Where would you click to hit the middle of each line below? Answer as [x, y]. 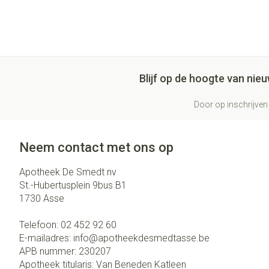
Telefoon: [40, 225]
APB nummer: [49, 251]
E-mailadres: [46, 238]
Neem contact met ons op [96, 147]
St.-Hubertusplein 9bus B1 [73, 185]
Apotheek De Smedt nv [68, 172]
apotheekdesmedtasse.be [154, 238]
